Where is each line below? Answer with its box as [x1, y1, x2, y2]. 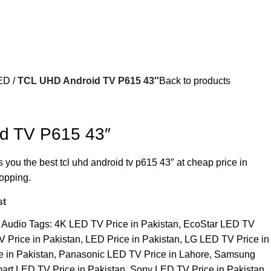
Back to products [159, 75, 230, 86]
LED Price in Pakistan [85, 233, 180, 244]
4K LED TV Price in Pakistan [54, 218, 178, 229]
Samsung [214, 249, 255, 260]
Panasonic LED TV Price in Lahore [59, 249, 209, 260]
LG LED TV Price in [184, 233, 269, 244]
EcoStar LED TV [183, 218, 255, 229]
